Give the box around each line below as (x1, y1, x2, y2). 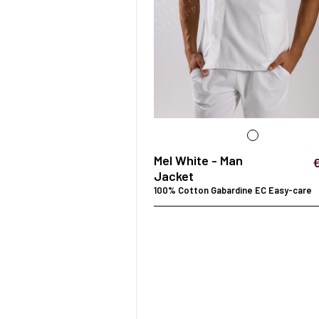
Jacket (154, 168, 194, 184)
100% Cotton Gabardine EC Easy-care (154, 184, 312, 197)
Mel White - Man (154, 152, 243, 169)
